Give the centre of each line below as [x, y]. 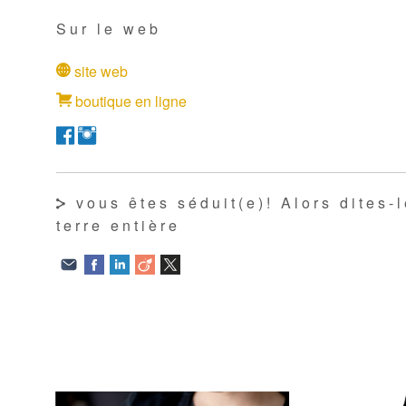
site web [101, 72]
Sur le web [109, 29]
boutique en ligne [131, 101]
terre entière [118, 226]
